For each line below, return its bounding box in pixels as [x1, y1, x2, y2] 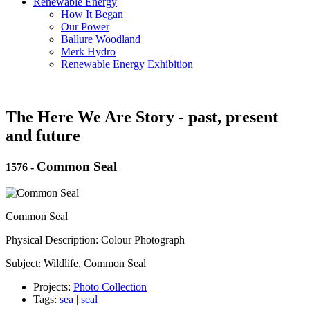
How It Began [61, 8, 123, 20]
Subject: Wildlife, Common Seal [6, 257, 146, 270]
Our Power [61, 20, 109, 33]
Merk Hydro [61, 45, 116, 57]
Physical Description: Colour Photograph [6, 234, 185, 246]
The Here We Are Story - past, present [6, 107, 278, 126]
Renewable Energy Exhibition [61, 57, 193, 70]
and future [6, 126, 80, 145]
